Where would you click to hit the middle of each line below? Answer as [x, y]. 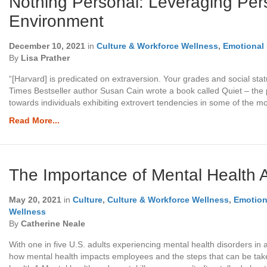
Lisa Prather [46, 58]
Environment [57, 21]
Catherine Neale [53, 223]
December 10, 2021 [47, 46]
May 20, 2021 [35, 199]
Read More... [35, 120]
